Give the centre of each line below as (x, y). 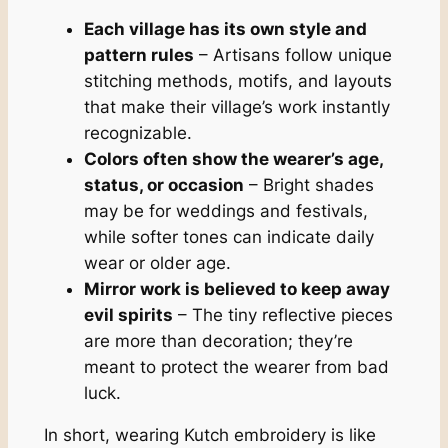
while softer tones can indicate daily (228, 236)
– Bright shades (308, 184)
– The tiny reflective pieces (282, 314)
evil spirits (128, 314)
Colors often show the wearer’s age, (233, 158)
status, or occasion (163, 184)
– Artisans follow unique (292, 54)
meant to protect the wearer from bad (236, 366)
